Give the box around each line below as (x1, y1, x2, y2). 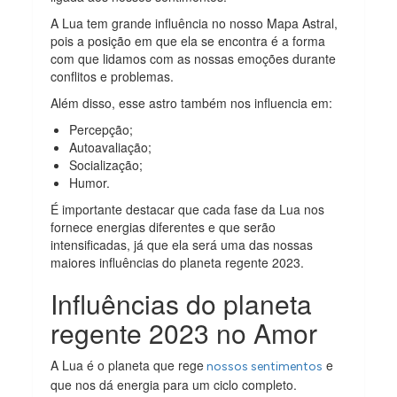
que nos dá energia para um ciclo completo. (51, 375, 298, 393)
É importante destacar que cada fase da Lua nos (51, 199, 325, 218)
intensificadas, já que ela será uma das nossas (51, 235, 314, 253)
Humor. (69, 173, 111, 191)
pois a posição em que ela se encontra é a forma (51, 31, 326, 50)
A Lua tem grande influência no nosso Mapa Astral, (51, 13, 339, 32)
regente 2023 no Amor (51, 313, 318, 352)
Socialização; (69, 155, 144, 174)
